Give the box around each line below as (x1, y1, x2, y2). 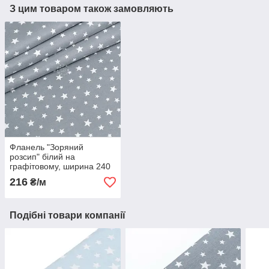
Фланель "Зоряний (10, 142, 83, 153)
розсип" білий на (10, 152, 75, 162)
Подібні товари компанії (10, 210, 125, 221)
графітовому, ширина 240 (10, 162, 110, 172)
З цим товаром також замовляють (10, 3, 174, 14)
